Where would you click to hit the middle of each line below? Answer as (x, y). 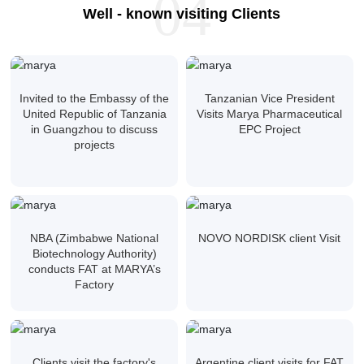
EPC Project (269, 130)
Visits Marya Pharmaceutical (270, 114)
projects (95, 145)
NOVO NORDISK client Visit (270, 238)
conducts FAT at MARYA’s (94, 269)
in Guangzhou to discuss (95, 130)
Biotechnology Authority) (94, 253)
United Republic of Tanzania (94, 114)
